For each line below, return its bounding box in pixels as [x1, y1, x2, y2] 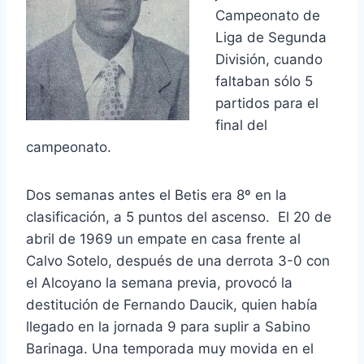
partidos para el [215, 95, 318, 112]
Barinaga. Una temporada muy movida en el [26, 340, 314, 357]
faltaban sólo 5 [215, 73, 313, 90]
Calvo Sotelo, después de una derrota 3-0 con [26, 253, 330, 270]
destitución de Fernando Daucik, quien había [26, 297, 318, 314]
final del [215, 117, 267, 134]
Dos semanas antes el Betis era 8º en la [26, 187, 287, 204]
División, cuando [215, 51, 323, 68]
